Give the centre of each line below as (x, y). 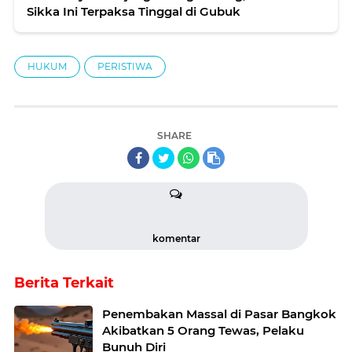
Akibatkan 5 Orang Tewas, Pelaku (203, 330)
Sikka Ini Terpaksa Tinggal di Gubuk (134, 11)
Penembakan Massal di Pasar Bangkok (219, 313)
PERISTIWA (125, 66)
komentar (176, 238)
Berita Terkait (64, 282)
